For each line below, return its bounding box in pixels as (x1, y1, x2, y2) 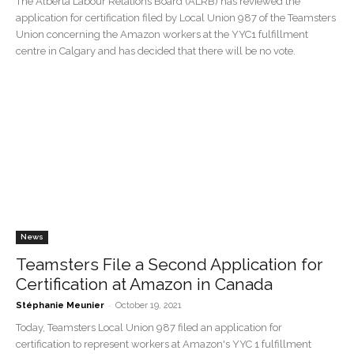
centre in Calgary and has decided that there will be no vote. (16, 45, 296, 58)
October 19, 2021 (115, 299, 182, 311)
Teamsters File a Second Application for (16, 254, 323, 274)
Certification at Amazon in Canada (16, 273, 273, 294)
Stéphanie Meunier (16, 299, 104, 311)
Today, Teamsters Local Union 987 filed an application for (16, 321, 282, 333)
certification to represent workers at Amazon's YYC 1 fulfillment (16, 337, 311, 350)
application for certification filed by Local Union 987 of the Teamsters (16, 12, 336, 24)
